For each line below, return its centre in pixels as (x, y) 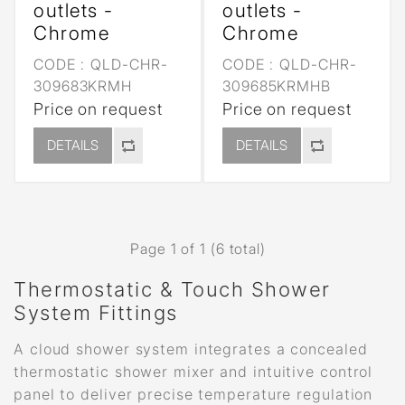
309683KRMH (83, 86)
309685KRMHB (277, 86)
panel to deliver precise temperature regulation (193, 394)
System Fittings (96, 313)
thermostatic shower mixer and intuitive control (193, 372)
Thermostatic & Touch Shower (172, 289)
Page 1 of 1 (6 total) (198, 249)
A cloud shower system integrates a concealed (191, 349)
